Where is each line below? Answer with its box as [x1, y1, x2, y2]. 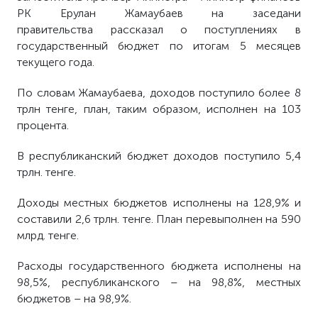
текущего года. [17, 55, 95, 69]
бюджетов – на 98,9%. [17, 292, 132, 305]
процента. [17, 119, 70, 132]
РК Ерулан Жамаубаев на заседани [17, 6, 301, 20]
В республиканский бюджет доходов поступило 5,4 [17, 149, 301, 163]
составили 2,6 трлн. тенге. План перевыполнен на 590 [17, 212, 301, 226]
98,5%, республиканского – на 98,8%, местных [17, 275, 301, 289]
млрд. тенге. [17, 229, 79, 242]
